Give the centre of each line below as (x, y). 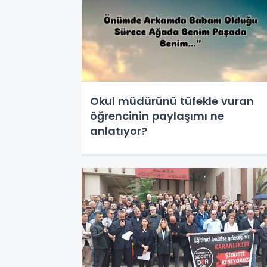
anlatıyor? (119, 131)
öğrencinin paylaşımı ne (157, 116)
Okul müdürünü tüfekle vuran (172, 101)
